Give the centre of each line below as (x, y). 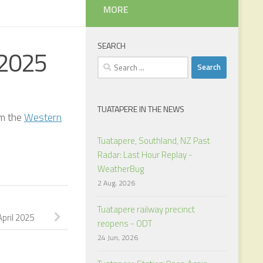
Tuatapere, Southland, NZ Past (154, 140)
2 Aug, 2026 (116, 183)
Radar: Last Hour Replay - (145, 154)
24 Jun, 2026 (118, 237)
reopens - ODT (125, 223)
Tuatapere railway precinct (146, 209)
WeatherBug (121, 168)
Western (43, 117)
